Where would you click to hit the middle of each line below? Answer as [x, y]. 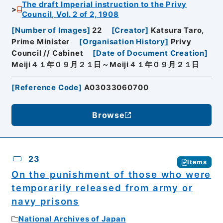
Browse [109, 115]
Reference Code [47, 88]
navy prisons [45, 201]
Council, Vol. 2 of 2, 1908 [70, 14]
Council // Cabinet [47, 54]
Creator [130, 31]
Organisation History [124, 42]
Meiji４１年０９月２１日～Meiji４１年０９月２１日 [106, 65]
